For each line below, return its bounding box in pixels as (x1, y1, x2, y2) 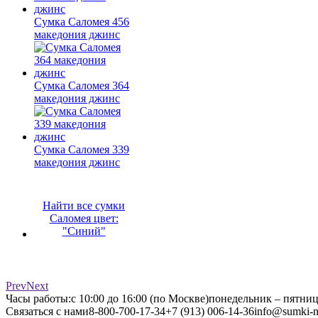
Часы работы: (6, 292, 71, 305)
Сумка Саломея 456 (34, 15, 129, 28)
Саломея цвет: (49, 212, 119, 224)
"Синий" (62, 224, 106, 237)
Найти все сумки (43, 199, 125, 212)
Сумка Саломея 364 (34, 79, 129, 92)
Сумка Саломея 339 (34, 143, 129, 155)
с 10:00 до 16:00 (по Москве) (71, 292, 209, 305)
